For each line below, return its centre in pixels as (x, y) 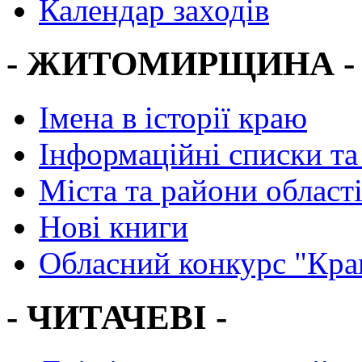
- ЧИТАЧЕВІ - (117, 318)
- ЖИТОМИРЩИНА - (181, 64)
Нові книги (114, 227)
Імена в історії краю (173, 118)
